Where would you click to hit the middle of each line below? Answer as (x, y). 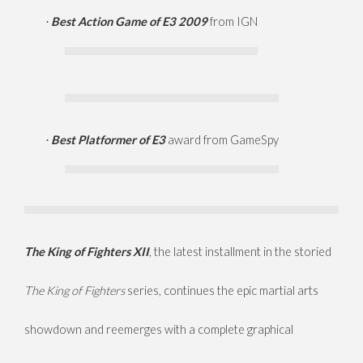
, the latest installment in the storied (240, 252)
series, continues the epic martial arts (222, 291)
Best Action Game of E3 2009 (129, 22)
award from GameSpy (223, 140)
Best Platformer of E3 (109, 140)
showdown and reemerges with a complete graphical (159, 330)
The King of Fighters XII (87, 252)
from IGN (233, 22)
